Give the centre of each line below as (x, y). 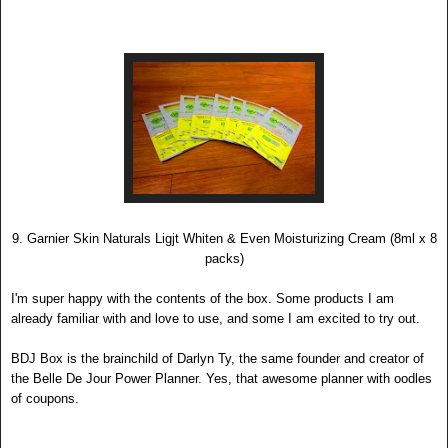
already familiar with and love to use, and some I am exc (175, 319)
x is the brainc (97, 359)
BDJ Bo (33, 359)
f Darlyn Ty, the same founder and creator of (296, 359)
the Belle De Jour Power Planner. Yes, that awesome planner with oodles (221, 379)
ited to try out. (379, 319)
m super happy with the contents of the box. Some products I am (205, 299)
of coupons (43, 399)
